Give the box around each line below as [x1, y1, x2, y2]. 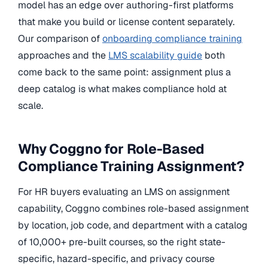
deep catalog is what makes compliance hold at [18, 83, 227, 96]
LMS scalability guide [108, 49, 202, 62]
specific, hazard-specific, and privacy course [18, 252, 215, 265]
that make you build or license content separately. [18, 16, 234, 29]
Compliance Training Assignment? [18, 157, 245, 176]
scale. [18, 99, 43, 112]
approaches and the [18, 49, 108, 62]
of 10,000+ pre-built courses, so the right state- [18, 235, 226, 248]
